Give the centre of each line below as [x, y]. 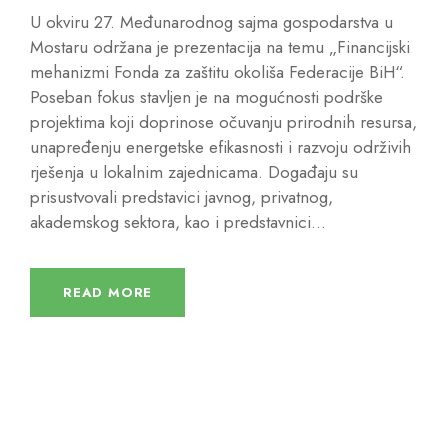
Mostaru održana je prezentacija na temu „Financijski [220, 46]
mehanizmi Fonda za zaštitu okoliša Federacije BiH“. [217, 71]
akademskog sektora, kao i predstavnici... [178, 221]
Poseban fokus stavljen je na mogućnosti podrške [206, 96]
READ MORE [108, 292]
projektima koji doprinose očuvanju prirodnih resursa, [223, 121]
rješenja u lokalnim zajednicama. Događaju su [194, 171]
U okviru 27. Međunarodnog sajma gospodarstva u [211, 21]
